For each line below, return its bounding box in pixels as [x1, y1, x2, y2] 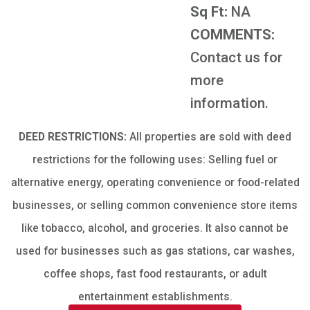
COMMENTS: [190, 26, 275, 43]
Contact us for [190, 49, 282, 66]
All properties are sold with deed [129, 130, 291, 143]
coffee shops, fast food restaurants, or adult [43, 267, 267, 280]
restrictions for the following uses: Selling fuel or [33, 153, 277, 166]
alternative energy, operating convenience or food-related [10, 176, 300, 189]
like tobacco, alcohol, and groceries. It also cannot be [21, 221, 289, 235]
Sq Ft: [190, 3, 231, 20]
